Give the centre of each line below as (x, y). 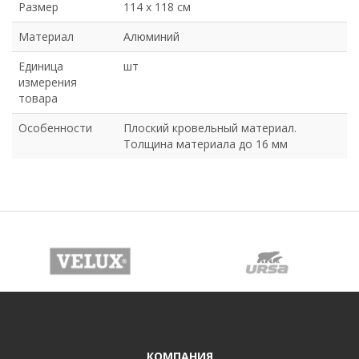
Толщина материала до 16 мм (206, 144)
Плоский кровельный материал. (210, 128)
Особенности (55, 128)
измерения (48, 83)
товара (38, 99)
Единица (41, 67)
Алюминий (151, 37)
